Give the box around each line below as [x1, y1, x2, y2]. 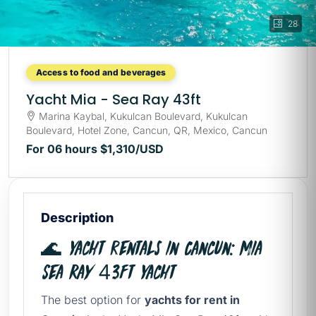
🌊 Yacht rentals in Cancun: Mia [41, 236, 261, 260]
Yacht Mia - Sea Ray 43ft [26, 90, 201, 109]
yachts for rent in [145, 293, 240, 307]
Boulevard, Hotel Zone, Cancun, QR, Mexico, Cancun [26, 124, 267, 136]
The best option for [41, 293, 145, 307]
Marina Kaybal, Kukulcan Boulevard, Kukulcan [39, 110, 248, 122]
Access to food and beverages [36, 67, 166, 78]
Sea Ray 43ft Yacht [41, 260, 174, 284]
